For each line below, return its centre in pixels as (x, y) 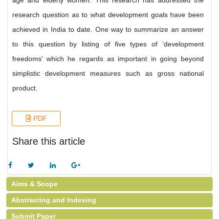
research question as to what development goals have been (108, 15)
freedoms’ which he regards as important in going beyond (108, 59)
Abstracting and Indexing (54, 200)
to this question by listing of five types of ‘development (108, 44)
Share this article (49, 141)
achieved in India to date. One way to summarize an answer (108, 29)
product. (25, 88)
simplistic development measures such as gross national (108, 73)
